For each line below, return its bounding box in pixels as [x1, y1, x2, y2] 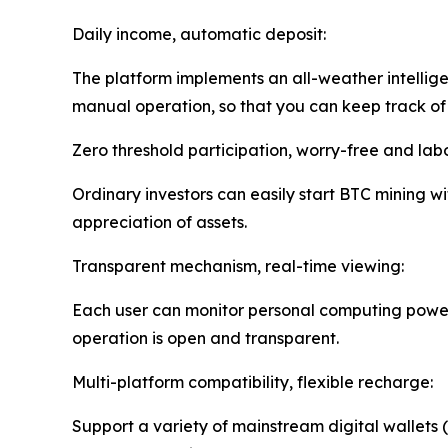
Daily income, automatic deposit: [72, 24, 326, 45]
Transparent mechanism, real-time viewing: [72, 256, 404, 277]
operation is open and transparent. [72, 328, 339, 349]
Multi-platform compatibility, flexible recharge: [72, 372, 433, 393]
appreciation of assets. [72, 212, 247, 233]
